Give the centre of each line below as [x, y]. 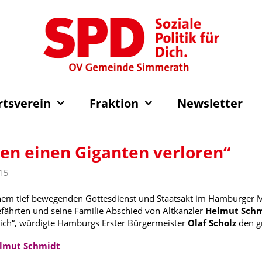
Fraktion [114, 103]
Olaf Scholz [212, 223]
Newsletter [210, 103]
